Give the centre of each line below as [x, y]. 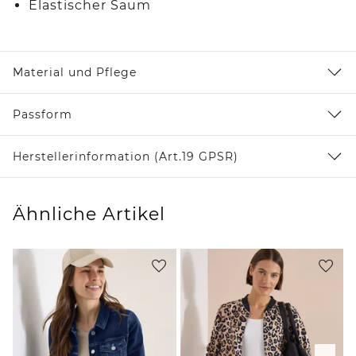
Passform [43, 114]
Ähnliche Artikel [89, 214]
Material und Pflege [75, 72]
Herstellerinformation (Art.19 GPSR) [126, 156]
